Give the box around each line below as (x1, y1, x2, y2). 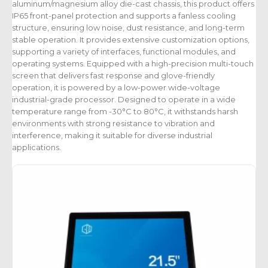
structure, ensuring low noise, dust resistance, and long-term (12, 23, 245, 33)
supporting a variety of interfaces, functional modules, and (12, 47, 236, 57)
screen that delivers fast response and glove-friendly (12, 71, 215, 81)
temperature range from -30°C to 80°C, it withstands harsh (12, 106, 238, 117)
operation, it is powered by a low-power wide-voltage (12, 83, 220, 93)
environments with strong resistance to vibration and (12, 118, 215, 129)
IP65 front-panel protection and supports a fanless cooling (12, 11, 236, 21)
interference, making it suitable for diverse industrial (12, 130, 212, 141)
